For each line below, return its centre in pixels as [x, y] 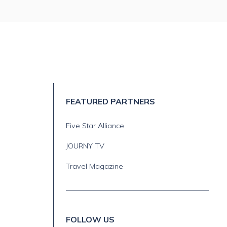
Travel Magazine [94, 166]
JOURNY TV [85, 146]
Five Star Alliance [95, 126]
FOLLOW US [90, 219]
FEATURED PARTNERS [110, 101]
